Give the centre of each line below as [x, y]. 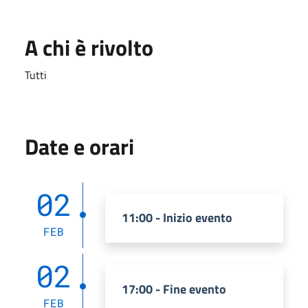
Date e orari [79, 146]
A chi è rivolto [89, 47]
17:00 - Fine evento [174, 289]
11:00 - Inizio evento [177, 217]
